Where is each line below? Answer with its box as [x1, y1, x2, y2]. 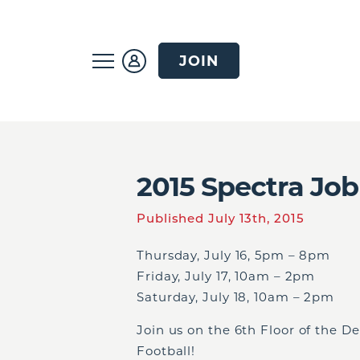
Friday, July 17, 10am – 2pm [137, 268, 316, 284]
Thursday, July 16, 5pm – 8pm [137, 247, 331, 263]
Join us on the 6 [137, 322, 243, 337]
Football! [137, 343, 196, 358]
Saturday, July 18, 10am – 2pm [137, 289, 335, 305]
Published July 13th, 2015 [137, 211, 305, 226]
